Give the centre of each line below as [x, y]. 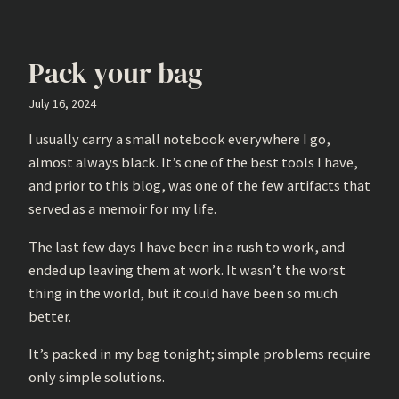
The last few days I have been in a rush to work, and [187, 246]
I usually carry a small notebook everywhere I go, [179, 139]
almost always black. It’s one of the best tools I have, [193, 163]
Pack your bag [115, 73]
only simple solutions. [97, 376]
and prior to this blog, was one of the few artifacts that [199, 186]
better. [50, 316]
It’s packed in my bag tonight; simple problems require [199, 353]
